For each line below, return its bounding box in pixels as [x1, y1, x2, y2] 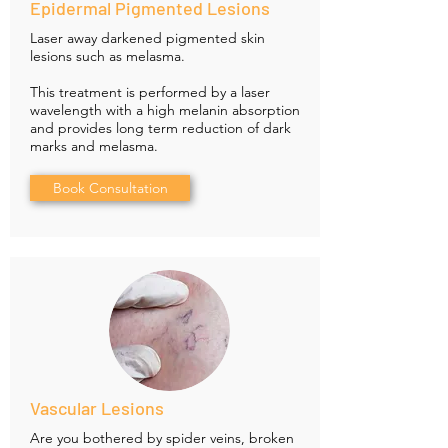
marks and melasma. [30, 137, 158, 156]
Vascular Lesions [30, 397, 164, 420]
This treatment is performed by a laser [30, 83, 270, 102]
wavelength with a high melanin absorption [30, 101, 300, 120]
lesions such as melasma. [30, 47, 185, 66]
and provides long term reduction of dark [30, 119, 291, 138]
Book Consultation [52, 179, 168, 198]
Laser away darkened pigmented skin [30, 29, 265, 48]
